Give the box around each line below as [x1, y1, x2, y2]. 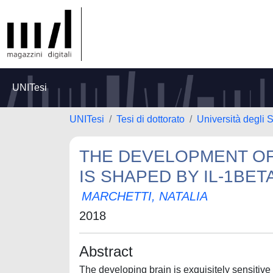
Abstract [79, 243, 133, 260]
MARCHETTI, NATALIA [82, 190, 208, 203]
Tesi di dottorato [116, 114, 185, 124]
